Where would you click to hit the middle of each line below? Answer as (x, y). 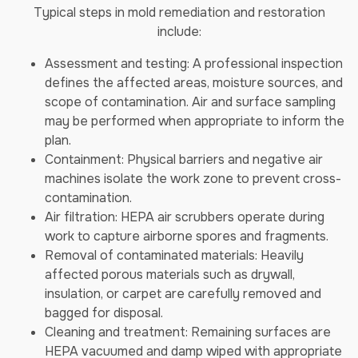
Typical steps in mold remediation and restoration (179, 12)
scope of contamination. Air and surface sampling (190, 102)
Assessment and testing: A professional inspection (194, 64)
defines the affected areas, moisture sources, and (194, 83)
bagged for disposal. (104, 313)
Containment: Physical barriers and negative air (184, 159)
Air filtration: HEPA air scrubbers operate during (185, 217)
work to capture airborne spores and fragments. (187, 236)
